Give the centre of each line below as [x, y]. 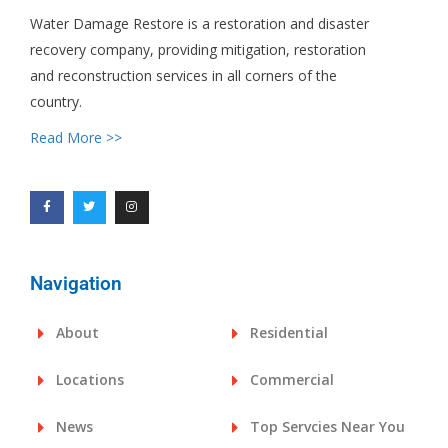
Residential [289, 333]
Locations [90, 380]
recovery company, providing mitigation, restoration [198, 49]
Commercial [292, 380]
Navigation [76, 284]
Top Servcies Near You [328, 427]
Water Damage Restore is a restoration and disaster [199, 23]
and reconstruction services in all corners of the [183, 75]
